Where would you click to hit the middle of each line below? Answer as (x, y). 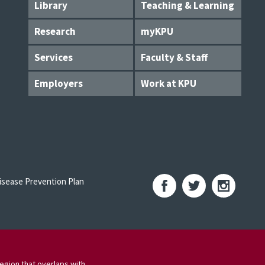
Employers (59, 83)
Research (55, 31)
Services (54, 57)
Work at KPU (169, 83)
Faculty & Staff (174, 57)
